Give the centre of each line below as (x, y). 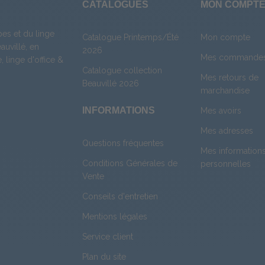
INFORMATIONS (119, 111)
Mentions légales (115, 217)
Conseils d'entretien (120, 197)
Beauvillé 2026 (111, 84)
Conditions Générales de (130, 164)
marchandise (225, 91)
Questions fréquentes (123, 143)
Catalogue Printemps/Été (130, 38)
